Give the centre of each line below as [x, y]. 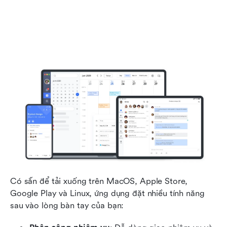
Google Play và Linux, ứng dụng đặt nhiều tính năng [107, 194]
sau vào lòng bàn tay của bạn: [67, 206]
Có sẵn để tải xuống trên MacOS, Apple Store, [99, 181]
